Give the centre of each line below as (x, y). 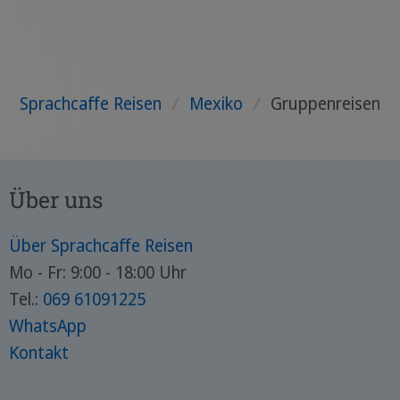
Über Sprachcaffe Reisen (100, 246)
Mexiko (216, 104)
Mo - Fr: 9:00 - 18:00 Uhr (97, 273)
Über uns (55, 200)
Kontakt (38, 353)
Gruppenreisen (325, 104)
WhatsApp (47, 326)
